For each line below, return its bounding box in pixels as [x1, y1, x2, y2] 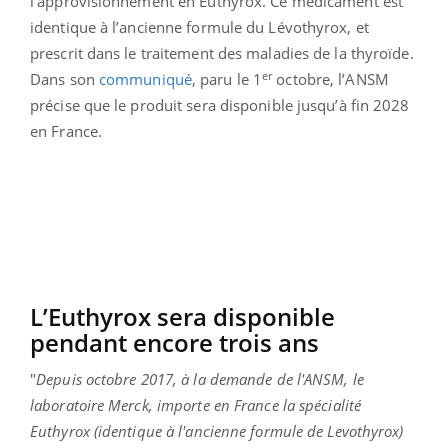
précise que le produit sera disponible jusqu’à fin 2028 [30, 95, 410, 116]
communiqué [98, 69, 192, 90]
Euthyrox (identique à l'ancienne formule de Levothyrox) [30, 421, 404, 442]
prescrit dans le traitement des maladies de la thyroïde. [30, 43, 414, 64]
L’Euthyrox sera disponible [30, 300, 335, 334]
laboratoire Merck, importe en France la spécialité [30, 395, 362, 416]
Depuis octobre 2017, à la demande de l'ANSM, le [36, 369, 364, 390]
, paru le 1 [191, 69, 263, 90]
